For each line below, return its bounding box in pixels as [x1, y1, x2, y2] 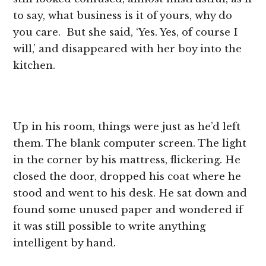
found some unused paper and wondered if [13, 203, 243, 216]
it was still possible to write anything [13, 220, 206, 233]
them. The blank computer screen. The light [13, 137, 247, 150]
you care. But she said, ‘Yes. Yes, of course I [13, 26, 239, 39]
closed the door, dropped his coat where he [13, 170, 242, 183]
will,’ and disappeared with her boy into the [13, 42, 242, 55]
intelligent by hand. [13, 236, 116, 249]
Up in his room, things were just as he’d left [13, 120, 241, 133]
